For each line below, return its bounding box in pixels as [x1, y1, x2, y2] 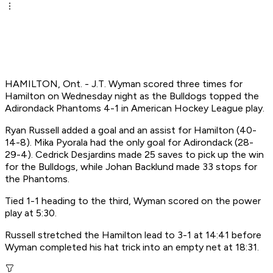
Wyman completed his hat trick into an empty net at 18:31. [5, 241, 259, 253]
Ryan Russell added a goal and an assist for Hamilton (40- [5, 124, 257, 136]
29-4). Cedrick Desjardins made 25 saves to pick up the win [5, 149, 264, 161]
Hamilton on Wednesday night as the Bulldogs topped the [5, 90, 259, 102]
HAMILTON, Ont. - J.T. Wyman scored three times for [5, 78, 243, 90]
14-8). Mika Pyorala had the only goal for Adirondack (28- [5, 136, 253, 149]
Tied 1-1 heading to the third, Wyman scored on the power [5, 195, 261, 207]
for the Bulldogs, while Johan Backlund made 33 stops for [5, 161, 257, 173]
